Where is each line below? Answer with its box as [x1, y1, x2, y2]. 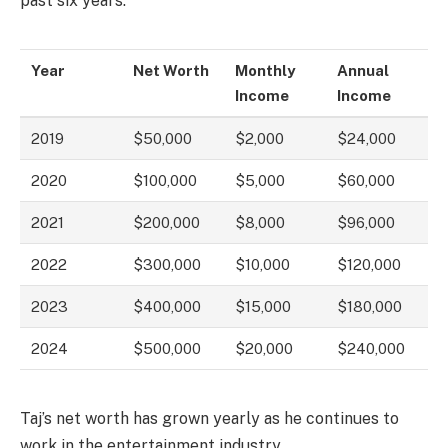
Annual [337, 61, 390, 79]
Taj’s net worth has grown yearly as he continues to [20, 408, 399, 428]
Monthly [235, 61, 296, 79]
